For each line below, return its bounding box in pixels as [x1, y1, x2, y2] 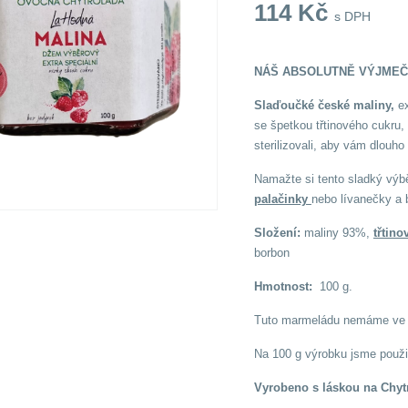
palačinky [253, 192, 311, 207]
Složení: [253, 226, 301, 240]
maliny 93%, [300, 226, 373, 240]
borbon [253, 246, 290, 260]
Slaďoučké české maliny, [253, 98, 394, 113]
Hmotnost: [253, 280, 316, 294]
